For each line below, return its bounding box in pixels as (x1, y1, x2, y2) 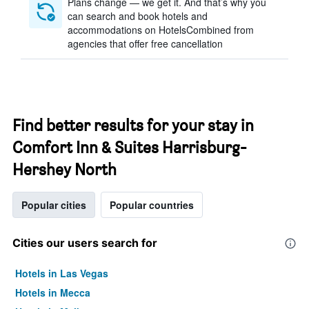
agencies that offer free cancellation (68, 37, 223, 50)
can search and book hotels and (68, 9, 208, 23)
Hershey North (12, 159, 117, 179)
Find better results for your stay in (12, 115, 254, 135)
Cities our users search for (12, 236, 157, 250)
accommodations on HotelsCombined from (68, 23, 254, 37)
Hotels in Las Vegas (15, 266, 108, 280)
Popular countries (110, 198, 194, 212)
